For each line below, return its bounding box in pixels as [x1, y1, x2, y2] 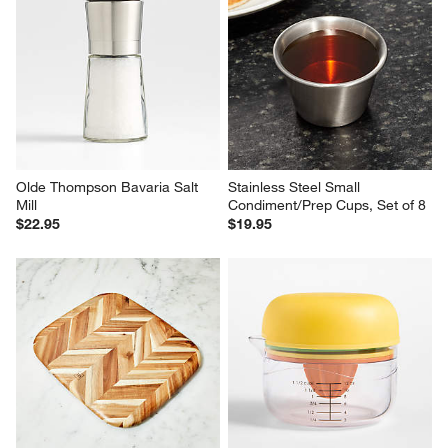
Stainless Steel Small [228, 178, 364, 197]
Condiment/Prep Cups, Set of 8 [228, 196, 426, 215]
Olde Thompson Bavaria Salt [16, 178, 203, 197]
